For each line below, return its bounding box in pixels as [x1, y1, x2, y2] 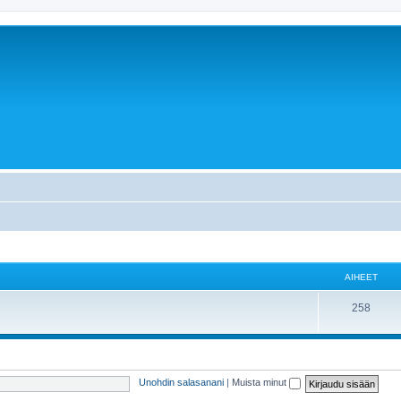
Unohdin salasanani [138, 377, 224, 388]
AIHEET [344, 271, 378, 282]
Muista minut [231, 377, 289, 388]
